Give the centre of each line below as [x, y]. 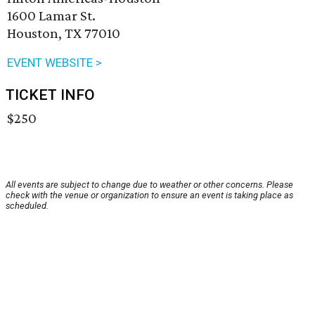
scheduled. [27, 206]
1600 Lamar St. [51, 16]
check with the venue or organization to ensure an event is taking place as [149, 195]
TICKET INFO [50, 95]
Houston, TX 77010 [64, 33]
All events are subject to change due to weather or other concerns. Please [149, 185]
